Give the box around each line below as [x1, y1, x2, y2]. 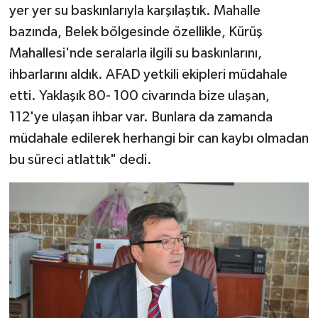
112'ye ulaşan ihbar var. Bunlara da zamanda [9, 110, 273, 125]
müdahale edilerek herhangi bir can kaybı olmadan [9, 131, 309, 146]
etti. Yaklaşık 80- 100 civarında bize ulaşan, [9, 89, 270, 104]
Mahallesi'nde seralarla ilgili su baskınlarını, [9, 46, 262, 61]
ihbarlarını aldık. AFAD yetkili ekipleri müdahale [9, 67, 287, 82]
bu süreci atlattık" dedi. [9, 153, 152, 168]
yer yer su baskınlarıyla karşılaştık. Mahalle [9, 4, 261, 18]
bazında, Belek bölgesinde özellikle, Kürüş [9, 25, 263, 40]
